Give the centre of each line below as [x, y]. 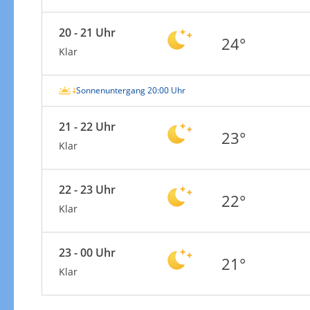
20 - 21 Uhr [87, 32]
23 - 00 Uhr [87, 252]
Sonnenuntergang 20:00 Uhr [130, 90]
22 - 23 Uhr [87, 189]
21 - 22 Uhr [87, 126]
